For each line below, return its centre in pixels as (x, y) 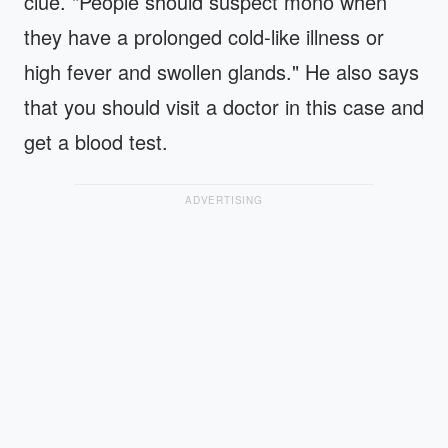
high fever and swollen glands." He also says (221, 71)
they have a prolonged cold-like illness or (204, 36)
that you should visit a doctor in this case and (224, 106)
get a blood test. (96, 141)
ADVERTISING (224, 200)
